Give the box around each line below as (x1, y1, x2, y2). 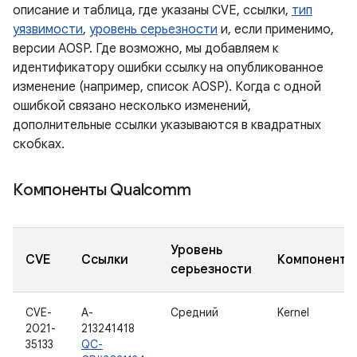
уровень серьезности (89, 22, 218, 37)
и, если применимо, (218, 22, 334, 37)
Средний (171, 305, 218, 320)
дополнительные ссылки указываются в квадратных (13, 117, 321, 133)
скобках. (13, 136, 65, 152)
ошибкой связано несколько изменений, (13, 98, 251, 114)
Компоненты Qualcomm (13, 180, 191, 200)
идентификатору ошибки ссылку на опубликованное (13, 60, 324, 76)
